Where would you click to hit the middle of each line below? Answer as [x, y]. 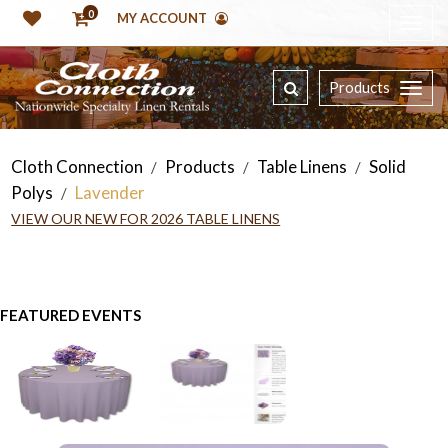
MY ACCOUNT [163, 18]
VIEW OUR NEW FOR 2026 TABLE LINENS [146, 219]
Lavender [110, 193]
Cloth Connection [77, 167]
